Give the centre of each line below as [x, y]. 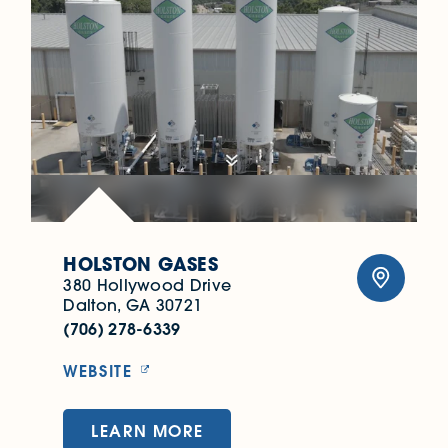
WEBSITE [98, 371]
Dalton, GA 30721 [133, 305]
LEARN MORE [147, 431]
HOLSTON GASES [140, 264]
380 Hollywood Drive [147, 285]
